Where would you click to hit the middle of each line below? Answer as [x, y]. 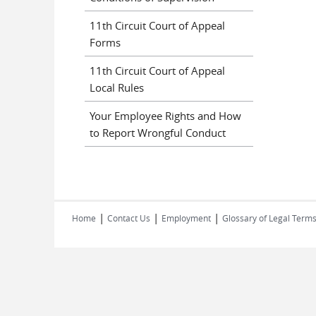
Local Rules [117, 87]
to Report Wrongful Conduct [158, 132]
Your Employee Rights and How [165, 115]
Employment [186, 218]
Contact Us [129, 218]
